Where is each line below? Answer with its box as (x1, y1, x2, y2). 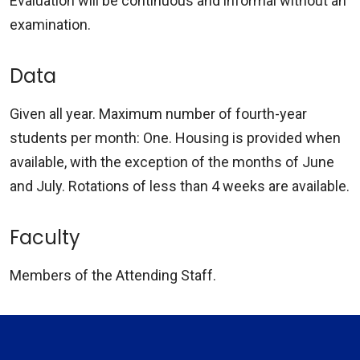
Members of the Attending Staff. (10, 266, 216, 284)
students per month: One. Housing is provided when (10, 129, 341, 146)
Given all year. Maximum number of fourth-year (10, 104, 307, 122)
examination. (10, 15, 91, 33)
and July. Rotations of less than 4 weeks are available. (10, 177, 350, 194)
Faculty (10, 223, 80, 251)
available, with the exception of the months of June (10, 153, 334, 170)
